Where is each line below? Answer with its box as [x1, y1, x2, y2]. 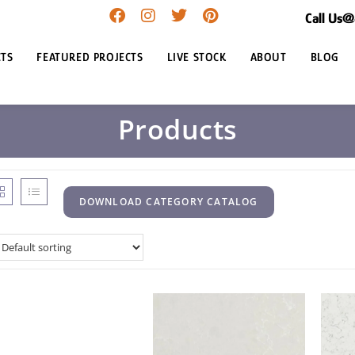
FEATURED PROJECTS [36, 50, 143, 63]
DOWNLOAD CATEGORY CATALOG [78, 195, 258, 208]
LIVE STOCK [166, 50, 227, 63]
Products [117, 111, 238, 147]
